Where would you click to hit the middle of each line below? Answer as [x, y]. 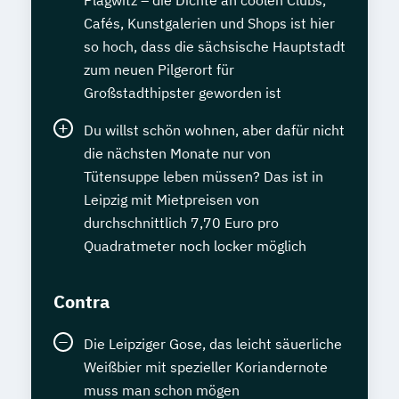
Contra [81, 302]
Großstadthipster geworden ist [183, 93]
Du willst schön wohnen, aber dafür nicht [214, 130]
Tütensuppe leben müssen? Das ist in [204, 177]
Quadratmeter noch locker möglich [195, 246]
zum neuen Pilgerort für [159, 70]
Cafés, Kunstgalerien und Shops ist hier [209, 24]
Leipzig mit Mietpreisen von [171, 200]
